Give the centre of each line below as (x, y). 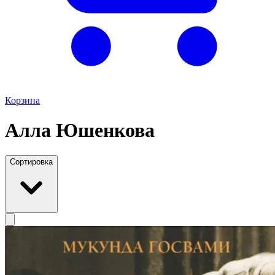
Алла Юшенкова (80, 130)
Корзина (22, 100)
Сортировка (31, 161)
